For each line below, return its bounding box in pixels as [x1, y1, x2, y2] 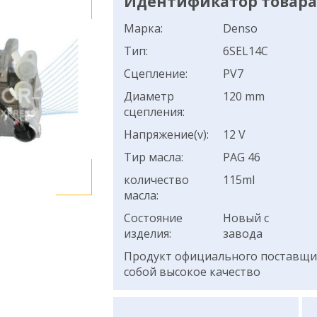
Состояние [123, 210, 183, 226]
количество [123, 172, 189, 188]
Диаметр [123, 88, 174, 104]
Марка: [123, 21, 163, 36]
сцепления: [123, 104, 185, 120]
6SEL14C [222, 43, 268, 59]
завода [222, 226, 263, 241]
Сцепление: [123, 66, 188, 81]
